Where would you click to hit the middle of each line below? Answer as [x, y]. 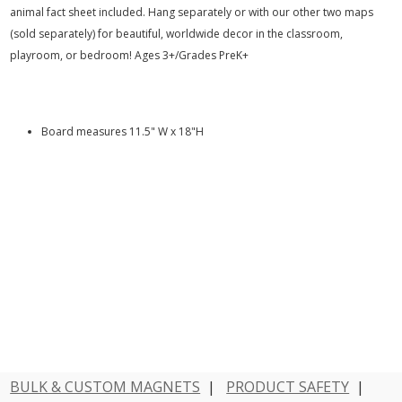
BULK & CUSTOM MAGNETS [105, 387]
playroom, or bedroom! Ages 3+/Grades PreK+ [130, 55]
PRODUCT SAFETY [288, 387]
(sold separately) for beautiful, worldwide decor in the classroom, [177, 34]
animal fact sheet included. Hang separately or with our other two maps [192, 12]
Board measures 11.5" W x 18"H [123, 131]
